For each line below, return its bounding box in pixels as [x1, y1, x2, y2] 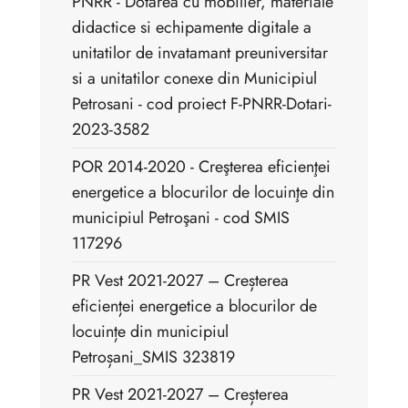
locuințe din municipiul [72, 320, 229, 344]
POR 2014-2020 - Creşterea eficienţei [72, 155, 331, 179]
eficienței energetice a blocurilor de [72, 294, 317, 319]
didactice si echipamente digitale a [72, 15, 311, 40]
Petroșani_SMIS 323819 [72, 345, 235, 370]
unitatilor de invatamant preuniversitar [72, 41, 328, 66]
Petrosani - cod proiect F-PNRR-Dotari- [72, 92, 331, 117]
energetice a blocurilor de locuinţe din [72, 180, 334, 205]
